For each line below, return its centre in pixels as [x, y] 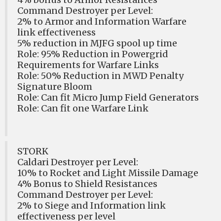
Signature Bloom [55, 87]
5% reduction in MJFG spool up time [97, 43]
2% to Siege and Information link [92, 205]
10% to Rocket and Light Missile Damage [108, 173]
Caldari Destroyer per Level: [78, 162]
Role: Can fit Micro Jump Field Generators [108, 97]
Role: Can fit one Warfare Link [83, 108]
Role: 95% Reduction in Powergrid [93, 54]
